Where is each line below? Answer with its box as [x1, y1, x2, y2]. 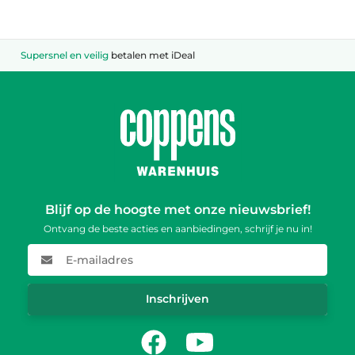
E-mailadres [26, 246, 102, 261]
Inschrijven [146, 292, 209, 306]
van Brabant [126, 48, 186, 61]
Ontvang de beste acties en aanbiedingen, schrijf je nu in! [43, 222, 312, 235]
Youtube [185, 326, 239, 342]
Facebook [140, 326, 203, 342]
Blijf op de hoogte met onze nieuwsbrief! [44, 201, 311, 217]
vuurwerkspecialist [36, 48, 126, 61]
